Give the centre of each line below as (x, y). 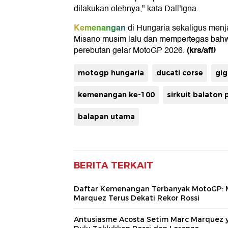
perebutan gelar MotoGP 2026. (130, 51)
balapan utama (106, 117)
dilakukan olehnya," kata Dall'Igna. (136, 9)
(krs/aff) (201, 50)
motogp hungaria (111, 73)
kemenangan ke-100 (116, 95)
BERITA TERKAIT (113, 166)
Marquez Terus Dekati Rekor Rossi (137, 198)
